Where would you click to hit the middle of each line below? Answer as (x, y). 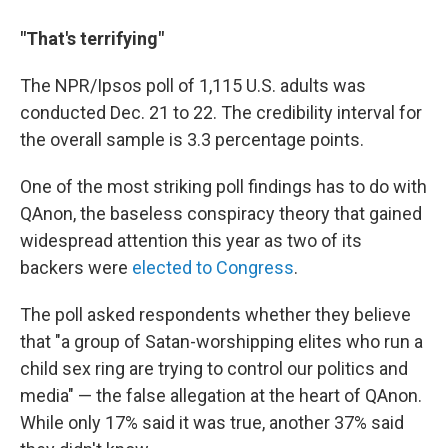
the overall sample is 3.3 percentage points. (192, 139)
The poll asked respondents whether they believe (215, 314)
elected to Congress (213, 267)
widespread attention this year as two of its (191, 240)
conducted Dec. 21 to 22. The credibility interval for (221, 112)
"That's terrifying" (92, 38)
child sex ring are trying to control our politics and (214, 368)
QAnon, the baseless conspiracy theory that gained (221, 213)
